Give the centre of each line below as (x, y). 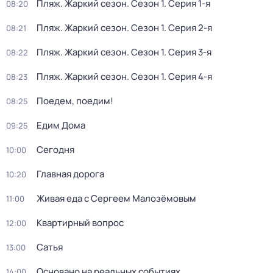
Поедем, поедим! (75, 101)
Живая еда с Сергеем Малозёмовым (116, 198)
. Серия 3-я (188, 52)
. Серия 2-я (188, 28)
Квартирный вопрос (80, 223)
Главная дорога (70, 174)
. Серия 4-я (188, 76)
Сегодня (55, 150)
